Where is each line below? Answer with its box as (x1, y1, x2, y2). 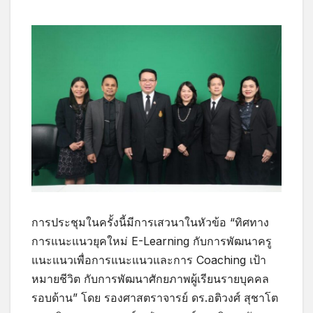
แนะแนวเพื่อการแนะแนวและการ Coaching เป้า (31, 253, 266, 268)
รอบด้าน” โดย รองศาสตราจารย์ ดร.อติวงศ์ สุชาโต (31, 291, 278, 305)
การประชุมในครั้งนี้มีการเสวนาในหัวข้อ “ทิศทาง (31, 215, 269, 230)
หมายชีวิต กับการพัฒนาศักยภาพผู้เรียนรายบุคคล (31, 272, 269, 286)
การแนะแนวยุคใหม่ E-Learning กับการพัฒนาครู (31, 234, 272, 249)
